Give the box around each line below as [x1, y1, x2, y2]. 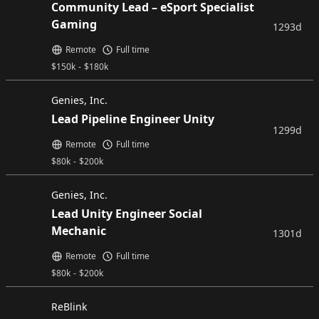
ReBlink [51, 300, 87, 313]
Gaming [51, 16, 97, 32]
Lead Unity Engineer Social [51, 206, 202, 221]
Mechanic [51, 223, 106, 239]
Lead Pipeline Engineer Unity [51, 111, 214, 127]
